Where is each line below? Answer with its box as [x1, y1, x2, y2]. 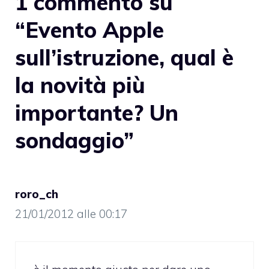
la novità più [15, 71, 145, 99]
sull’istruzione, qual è [15, 44, 234, 71]
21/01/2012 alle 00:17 [15, 207, 127, 222]
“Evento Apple [15, 16, 164, 44]
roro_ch [15, 187, 58, 202]
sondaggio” [15, 127, 134, 154]
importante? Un [15, 99, 178, 127]
